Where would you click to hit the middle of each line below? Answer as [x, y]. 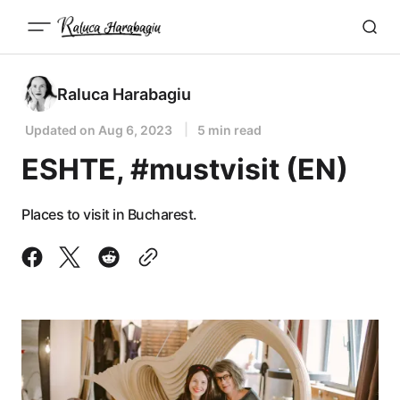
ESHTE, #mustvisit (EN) [185, 169]
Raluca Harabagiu [124, 94]
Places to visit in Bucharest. [109, 214]
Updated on [62, 130]
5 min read [229, 130]
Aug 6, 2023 [135, 130]
